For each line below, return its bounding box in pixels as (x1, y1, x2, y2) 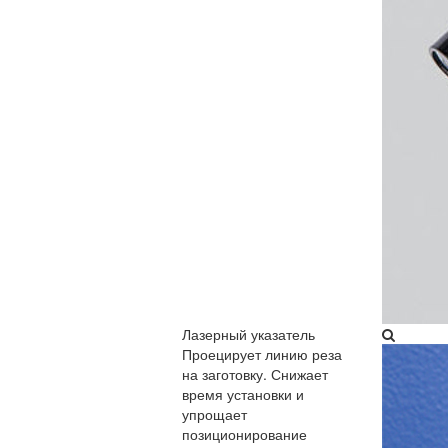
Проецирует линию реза (182, 344, 342, 364)
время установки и (182, 384, 304, 404)
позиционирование (182, 424, 307, 444)
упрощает (182, 404, 247, 424)
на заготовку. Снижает (182, 364, 328, 384)
